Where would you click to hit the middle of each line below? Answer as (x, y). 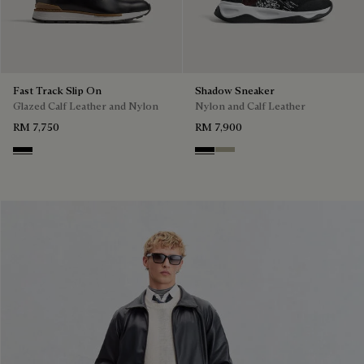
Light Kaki (243, 154)
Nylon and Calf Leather (250, 105)
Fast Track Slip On (57, 90)
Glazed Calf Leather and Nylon (86, 105)
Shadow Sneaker (235, 90)
